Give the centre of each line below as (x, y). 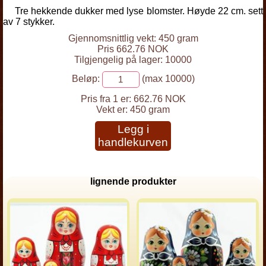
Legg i (133, 129)
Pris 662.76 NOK (133, 49)
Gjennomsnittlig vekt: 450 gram (133, 38)
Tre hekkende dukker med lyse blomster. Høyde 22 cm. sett (139, 11)
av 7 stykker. (29, 22)
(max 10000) (167, 79)
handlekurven (133, 142)
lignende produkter (133, 181)
